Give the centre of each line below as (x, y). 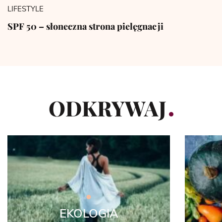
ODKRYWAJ (108, 108)
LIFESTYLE (26, 9)
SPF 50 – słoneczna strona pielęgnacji (85, 26)
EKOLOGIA (89, 214)
